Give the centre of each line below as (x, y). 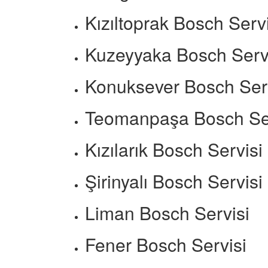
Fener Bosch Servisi (166, 244)
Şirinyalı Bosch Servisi (174, 181)
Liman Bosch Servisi (167, 213)
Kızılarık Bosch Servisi (174, 149)
